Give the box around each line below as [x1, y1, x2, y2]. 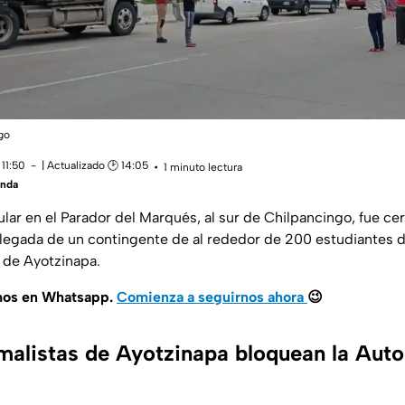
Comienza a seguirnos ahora [117, 288, 304, 306]
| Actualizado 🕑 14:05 [42, 159, 148, 173]
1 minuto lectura [164, 160, 242, 174]
